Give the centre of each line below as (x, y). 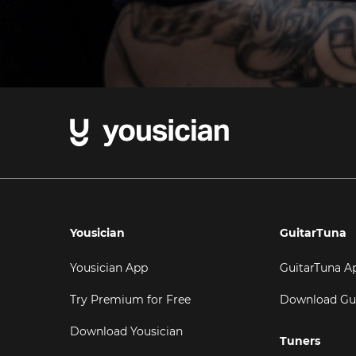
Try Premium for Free (130, 300)
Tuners (300, 341)
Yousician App (109, 268)
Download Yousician (126, 331)
